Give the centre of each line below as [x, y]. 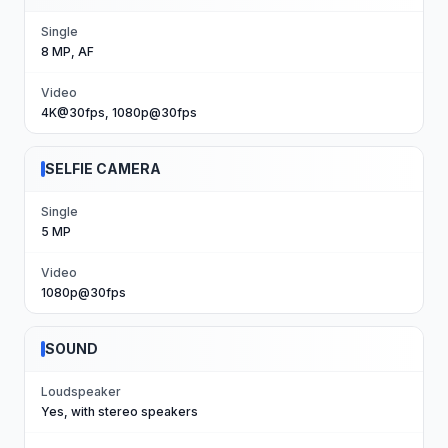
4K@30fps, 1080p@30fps [119, 112]
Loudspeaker [81, 391]
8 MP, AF [67, 51]
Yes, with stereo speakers [119, 411]
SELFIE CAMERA [103, 168]
